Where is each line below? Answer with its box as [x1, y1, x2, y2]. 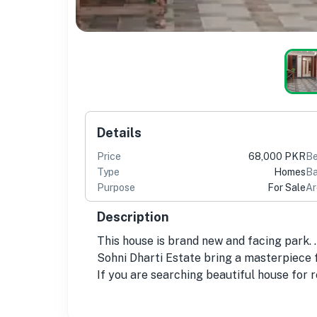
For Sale [267, 181, 306, 193]
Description [97, 209, 169, 224]
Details [97, 125, 142, 140]
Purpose [97, 181, 135, 193]
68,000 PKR [248, 150, 306, 162]
